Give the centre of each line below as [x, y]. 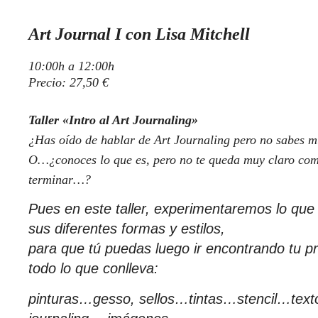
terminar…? [60, 179]
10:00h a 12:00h [71, 66]
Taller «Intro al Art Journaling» [113, 120]
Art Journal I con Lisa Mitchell [139, 34]
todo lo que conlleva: [93, 269]
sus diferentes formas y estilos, [127, 229]
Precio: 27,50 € [68, 82]
